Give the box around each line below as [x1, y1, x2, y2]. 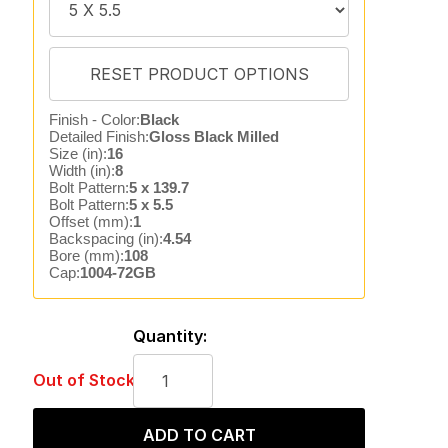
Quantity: [132, 326, 207, 346]
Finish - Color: [48, 111, 140, 128]
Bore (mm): [48, 247, 124, 264]
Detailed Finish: [48, 128, 149, 145]
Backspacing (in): [48, 230, 163, 247]
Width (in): [48, 162, 115, 179]
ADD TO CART [142, 425, 256, 445]
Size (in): [48, 145, 107, 162]
